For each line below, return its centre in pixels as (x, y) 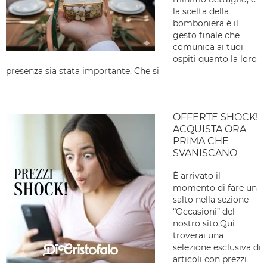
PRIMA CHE (201, 141)
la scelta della (201, 11)
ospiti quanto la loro (215, 59)
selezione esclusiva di (217, 247)
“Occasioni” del (204, 212)
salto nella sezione (211, 200)
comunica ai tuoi (208, 47)
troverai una (198, 235)
